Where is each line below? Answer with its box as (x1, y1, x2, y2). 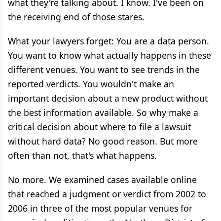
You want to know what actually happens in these (8, 49, 211, 61)
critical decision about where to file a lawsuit (8, 121, 191, 133)
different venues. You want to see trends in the (8, 64, 200, 75)
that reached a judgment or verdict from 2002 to (8, 188, 206, 200)
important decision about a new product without (8, 92, 208, 104)
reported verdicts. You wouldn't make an (8, 78, 174, 90)
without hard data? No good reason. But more (8, 135, 198, 147)
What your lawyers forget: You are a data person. (8, 35, 209, 47)
